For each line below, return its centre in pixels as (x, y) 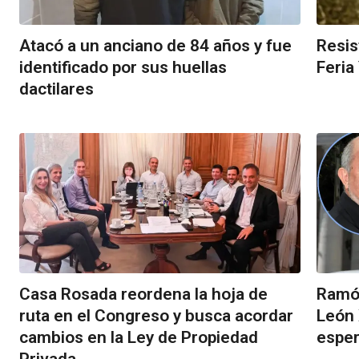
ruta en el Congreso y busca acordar (156, 316)
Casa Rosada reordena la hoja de (143, 294)
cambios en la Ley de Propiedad (139, 338)
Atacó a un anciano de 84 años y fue (155, 45)
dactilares (56, 89)
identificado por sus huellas (123, 67)
